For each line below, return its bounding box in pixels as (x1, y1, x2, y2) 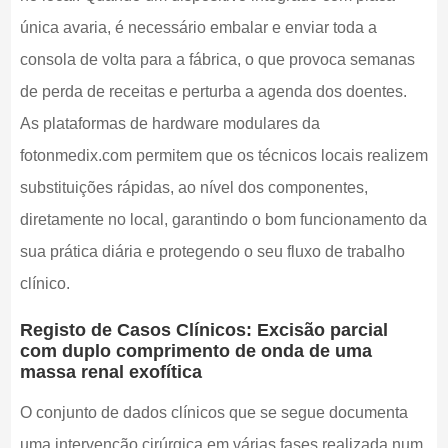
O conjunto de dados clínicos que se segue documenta (19, 404, 408, 422)
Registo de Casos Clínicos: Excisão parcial (19, 319, 388, 340)
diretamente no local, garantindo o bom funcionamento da (19, 210, 427, 228)
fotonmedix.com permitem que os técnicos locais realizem (19, 146, 428, 164)
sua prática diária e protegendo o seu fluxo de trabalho (19, 242, 405, 260)
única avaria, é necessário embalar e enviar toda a (19, 18, 377, 36)
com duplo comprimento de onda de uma (19, 340, 372, 361)
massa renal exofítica (19, 361, 202, 382)
